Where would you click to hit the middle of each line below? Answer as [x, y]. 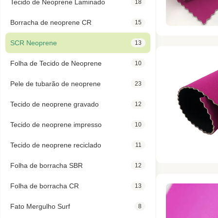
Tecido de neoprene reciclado [56, 145]
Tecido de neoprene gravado [54, 104]
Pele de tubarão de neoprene [55, 84]
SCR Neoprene [34, 43]
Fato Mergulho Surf [40, 206]
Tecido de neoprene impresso [56, 125]
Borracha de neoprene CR [51, 22]
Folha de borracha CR [45, 186]
